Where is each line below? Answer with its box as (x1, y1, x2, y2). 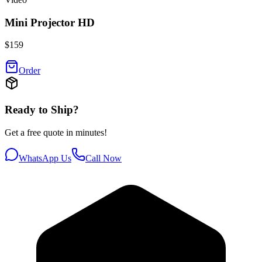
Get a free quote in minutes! (5, 127, 107, 137)
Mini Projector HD (5, 16, 95, 29)
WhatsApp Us (19, 153, 71, 163)
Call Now (85, 153, 122, 163)
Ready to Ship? (5, 104, 79, 116)
